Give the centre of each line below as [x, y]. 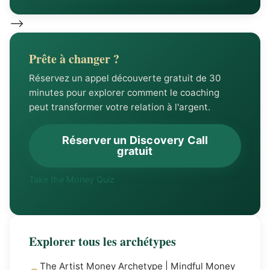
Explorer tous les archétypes [102, 241]
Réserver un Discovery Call [135, 140]
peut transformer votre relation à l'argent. [120, 107]
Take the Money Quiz [72, 179]
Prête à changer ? [74, 59]
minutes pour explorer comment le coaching [124, 93]
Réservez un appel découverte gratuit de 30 [125, 78]
